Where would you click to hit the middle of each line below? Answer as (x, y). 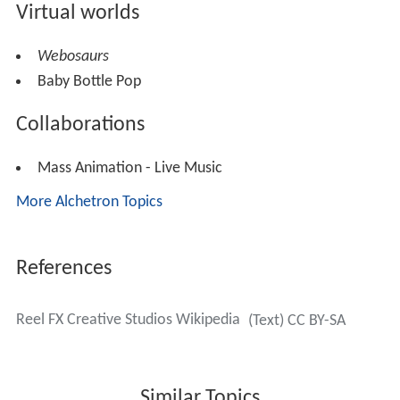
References (63, 268)
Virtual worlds (77, 13)
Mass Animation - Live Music (129, 168)
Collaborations (80, 125)
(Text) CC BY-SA (296, 321)
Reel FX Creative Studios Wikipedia (128, 320)
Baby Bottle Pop (89, 81)
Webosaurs (73, 56)
